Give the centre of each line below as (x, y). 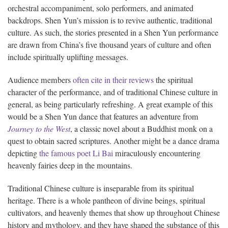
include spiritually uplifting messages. (68, 57)
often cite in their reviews (113, 80)
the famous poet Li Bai (77, 153)
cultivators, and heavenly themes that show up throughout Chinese (114, 212)
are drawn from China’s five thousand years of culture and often (109, 45)
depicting (23, 153)
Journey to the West (39, 128)
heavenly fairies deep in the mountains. (70, 165)
